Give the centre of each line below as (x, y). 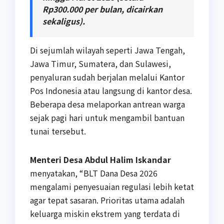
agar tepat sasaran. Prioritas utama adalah (107, 200)
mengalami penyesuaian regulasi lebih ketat (112, 187)
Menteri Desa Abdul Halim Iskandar (100, 160)
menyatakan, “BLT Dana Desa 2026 (94, 173)
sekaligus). (64, 21)
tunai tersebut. (58, 131)
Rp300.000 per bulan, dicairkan (102, 9)
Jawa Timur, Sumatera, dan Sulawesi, (100, 64)
